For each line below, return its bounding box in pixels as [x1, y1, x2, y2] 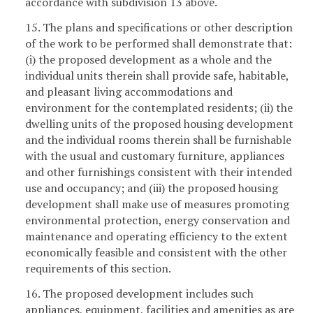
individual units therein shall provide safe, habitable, [25, 68, 289, 84]
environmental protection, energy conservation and [25, 212, 290, 228]
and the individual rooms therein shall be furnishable [25, 132, 291, 148]
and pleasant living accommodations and [25, 84, 233, 100]
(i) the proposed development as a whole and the [25, 52, 272, 68]
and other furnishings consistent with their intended [25, 164, 292, 180]
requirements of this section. [25, 261, 171, 277]
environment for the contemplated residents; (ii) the [25, 100, 293, 116]
